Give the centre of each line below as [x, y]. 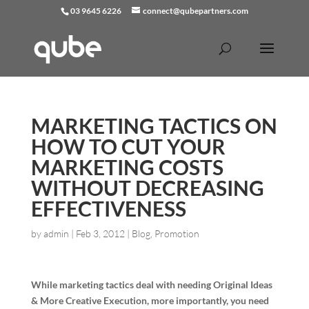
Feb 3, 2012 [100, 233]
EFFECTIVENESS [108, 208]
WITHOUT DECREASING [147, 188]
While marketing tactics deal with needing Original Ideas [151, 285]
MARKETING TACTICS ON [154, 126]
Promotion [177, 233]
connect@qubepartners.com [195, 11]
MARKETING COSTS [127, 167]
